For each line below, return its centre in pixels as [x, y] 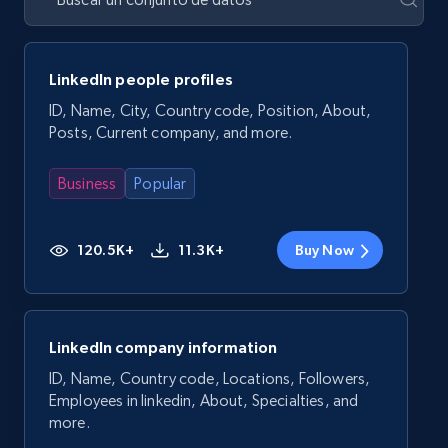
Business [87, 183]
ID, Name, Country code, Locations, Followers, [210, 378]
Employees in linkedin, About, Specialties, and [204, 400]
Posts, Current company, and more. [171, 132]
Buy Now [324, 250]
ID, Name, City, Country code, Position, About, [210, 110]
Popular [160, 183]
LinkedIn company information [163, 347]
